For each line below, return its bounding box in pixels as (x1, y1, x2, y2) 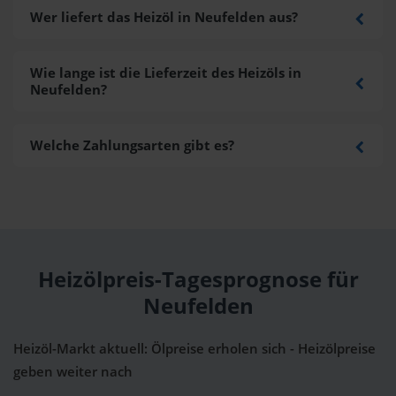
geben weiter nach (13, 362, 133, 382)
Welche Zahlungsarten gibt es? (29, 136, 234, 156)
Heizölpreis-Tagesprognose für (37, 265, 359, 294)
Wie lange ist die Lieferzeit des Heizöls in (29, 64, 301, 83)
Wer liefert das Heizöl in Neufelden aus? (29, 8, 298, 27)
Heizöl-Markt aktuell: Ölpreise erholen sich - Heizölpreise (13, 339, 376, 359)
